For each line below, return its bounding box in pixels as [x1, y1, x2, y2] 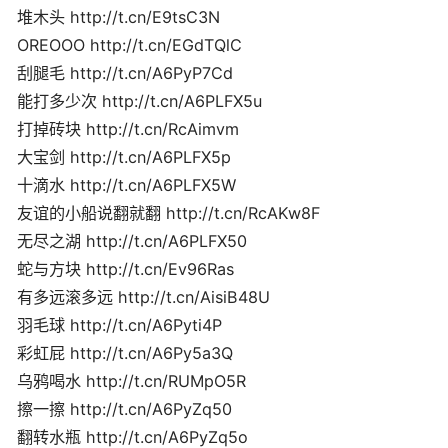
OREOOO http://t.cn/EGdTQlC [17, 34, 242, 55]
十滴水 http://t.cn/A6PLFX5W [17, 174, 236, 195]
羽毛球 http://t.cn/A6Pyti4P [17, 314, 222, 335]
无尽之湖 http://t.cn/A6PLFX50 [17, 230, 247, 251]
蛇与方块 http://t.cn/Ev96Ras [17, 258, 234, 279]
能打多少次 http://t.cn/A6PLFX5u [17, 90, 262, 111]
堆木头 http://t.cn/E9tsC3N [17, 6, 220, 27]
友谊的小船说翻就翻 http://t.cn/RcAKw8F [17, 202, 320, 223]
